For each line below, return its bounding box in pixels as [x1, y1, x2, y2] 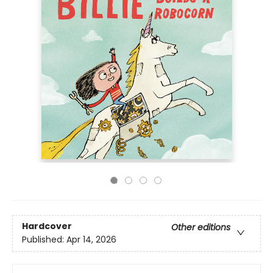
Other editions [171, 221, 230, 234]
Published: [22, 233, 66, 246]
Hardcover [22, 220, 72, 233]
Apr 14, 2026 [66, 233, 116, 246]
